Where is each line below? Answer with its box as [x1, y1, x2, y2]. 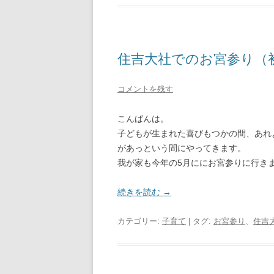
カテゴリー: [117, 217, 162, 226]
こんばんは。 [117, 114, 169, 124]
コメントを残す [117, 84, 173, 94]
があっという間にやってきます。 [117, 143, 246, 153]
